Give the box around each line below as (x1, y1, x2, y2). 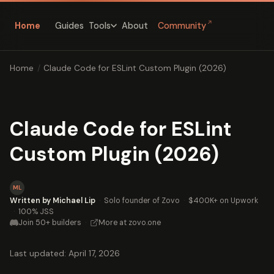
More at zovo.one (98, 217, 161, 228)
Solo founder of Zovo (104, 195, 180, 206)
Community (158, 20, 206, 32)
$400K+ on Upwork (188, 195, 258, 206)
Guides (55, 20, 84, 31)
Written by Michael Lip (10, 195, 95, 206)
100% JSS (18, 206, 54, 217)
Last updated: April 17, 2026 (10, 248, 120, 259)
